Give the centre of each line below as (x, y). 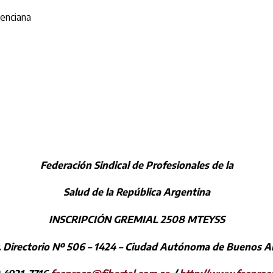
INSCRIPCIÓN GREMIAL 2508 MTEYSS (136, 220)
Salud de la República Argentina (136, 192)
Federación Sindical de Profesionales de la (136, 165)
